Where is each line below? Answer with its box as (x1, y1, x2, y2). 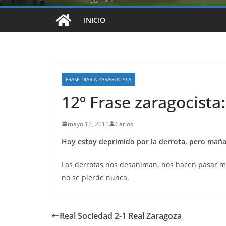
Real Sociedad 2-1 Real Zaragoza (60, 210, 182, 221)
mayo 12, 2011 (68, 119, 109, 128)
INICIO (84, 15, 105, 25)
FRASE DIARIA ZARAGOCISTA (66, 75, 131, 83)
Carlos (115, 119, 133, 128)
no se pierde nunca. (62, 172, 129, 182)
